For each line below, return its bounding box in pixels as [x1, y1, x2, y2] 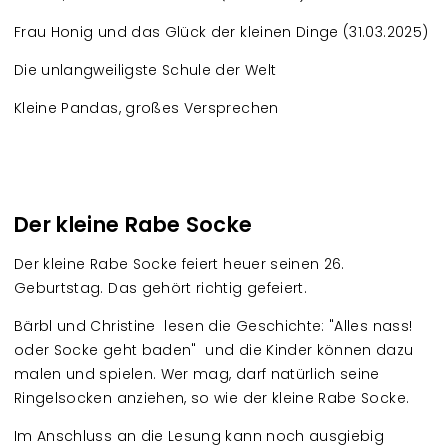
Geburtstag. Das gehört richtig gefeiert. [14, 278, 308, 298]
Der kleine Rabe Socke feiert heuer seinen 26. [14, 254, 345, 274]
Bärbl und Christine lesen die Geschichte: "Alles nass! [14, 316, 413, 336]
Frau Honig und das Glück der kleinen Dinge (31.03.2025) [14, 22, 429, 42]
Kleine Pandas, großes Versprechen [14, 98, 279, 118]
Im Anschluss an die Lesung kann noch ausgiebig [14, 426, 385, 446]
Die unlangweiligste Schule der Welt [14, 60, 277, 80]
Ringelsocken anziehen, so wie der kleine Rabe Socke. [14, 388, 410, 408]
